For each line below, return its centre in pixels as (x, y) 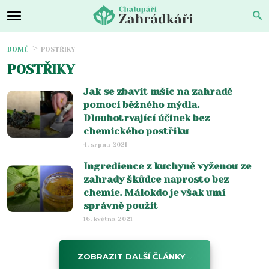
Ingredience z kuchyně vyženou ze (167, 166)
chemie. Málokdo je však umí (154, 192)
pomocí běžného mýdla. (141, 105)
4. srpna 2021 (105, 144)
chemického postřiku (136, 131)
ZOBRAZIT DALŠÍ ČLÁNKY (131, 256)
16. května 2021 (108, 219)
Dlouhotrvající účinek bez (147, 118)
